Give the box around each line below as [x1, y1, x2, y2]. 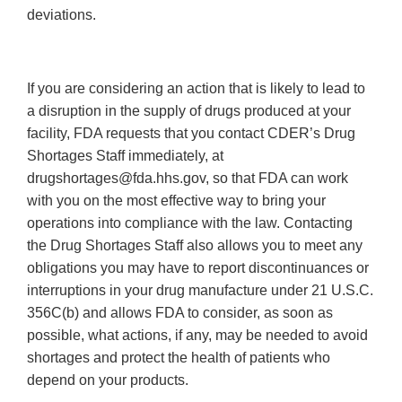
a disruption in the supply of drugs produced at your [27, 103, 351, 119]
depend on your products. [27, 372, 188, 389]
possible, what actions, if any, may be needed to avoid [27, 328, 368, 344]
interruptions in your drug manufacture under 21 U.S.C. [27, 283, 373, 299]
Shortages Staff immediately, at [27, 148, 223, 164]
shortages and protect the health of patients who [27, 350, 330, 366]
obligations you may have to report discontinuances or [27, 260, 369, 276]
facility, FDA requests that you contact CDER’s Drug [27, 126, 355, 142]
